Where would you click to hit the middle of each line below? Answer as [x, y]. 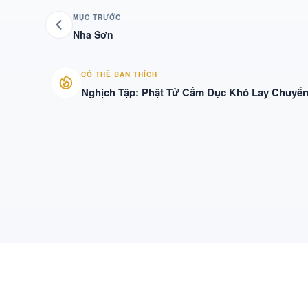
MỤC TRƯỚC [97, 17]
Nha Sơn [93, 34]
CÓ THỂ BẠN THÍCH [119, 74]
